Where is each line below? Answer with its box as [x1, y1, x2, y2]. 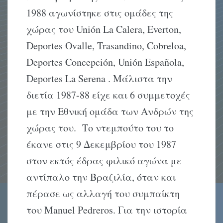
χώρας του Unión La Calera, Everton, [26, 22, 182, 36]
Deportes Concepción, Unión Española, [26, 55, 185, 69]
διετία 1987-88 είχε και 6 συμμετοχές [26, 88, 191, 102]
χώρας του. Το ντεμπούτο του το [26, 121, 174, 135]
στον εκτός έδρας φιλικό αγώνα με [26, 154, 182, 168]
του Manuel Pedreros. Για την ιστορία [26, 203, 188, 217]
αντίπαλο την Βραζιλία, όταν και [26, 170, 176, 184]
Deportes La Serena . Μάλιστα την [26, 72, 173, 86]
